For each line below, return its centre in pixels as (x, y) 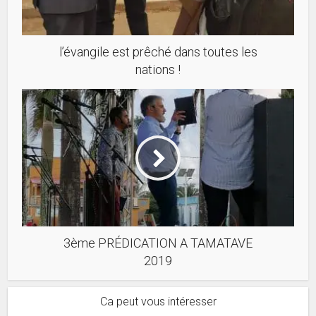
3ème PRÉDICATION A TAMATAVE (158, 243)
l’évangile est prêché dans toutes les (158, 52)
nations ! (158, 70)
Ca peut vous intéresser (158, 302)
